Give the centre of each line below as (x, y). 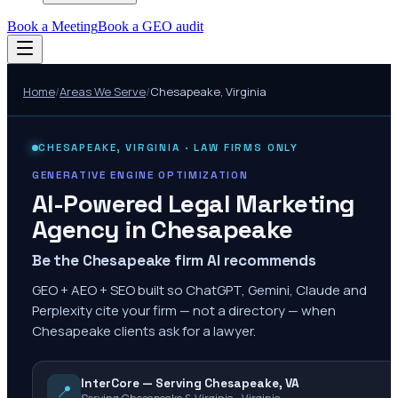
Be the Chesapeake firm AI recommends (174, 260)
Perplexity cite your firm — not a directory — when (184, 310)
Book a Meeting (52, 26)
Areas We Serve (103, 92)
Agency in (92, 229)
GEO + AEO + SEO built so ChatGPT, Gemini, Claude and (199, 290)
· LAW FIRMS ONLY (239, 147)
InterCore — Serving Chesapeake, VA (190, 383)
